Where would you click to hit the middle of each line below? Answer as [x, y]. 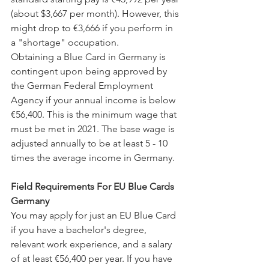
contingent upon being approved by [90, 71]
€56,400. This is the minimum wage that [95, 114]
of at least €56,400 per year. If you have [93, 258]
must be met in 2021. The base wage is [94, 129]
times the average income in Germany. [93, 158]
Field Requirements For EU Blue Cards [94, 186]
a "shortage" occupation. [65, 42]
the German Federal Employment [83, 86]
